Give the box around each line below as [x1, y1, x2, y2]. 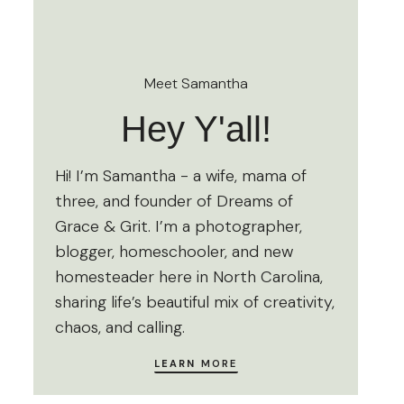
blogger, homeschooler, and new [55, 241, 293, 263]
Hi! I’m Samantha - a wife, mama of [55, 165, 307, 188]
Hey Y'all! [120, 109, 271, 150]
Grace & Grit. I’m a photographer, [55, 216, 302, 238]
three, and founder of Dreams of [55, 190, 293, 213]
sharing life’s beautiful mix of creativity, [55, 291, 335, 314]
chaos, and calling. [55, 317, 185, 339]
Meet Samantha [143, 74, 248, 94]
